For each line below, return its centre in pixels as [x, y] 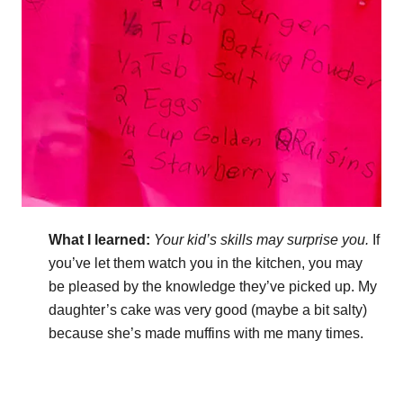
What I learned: [99, 240]
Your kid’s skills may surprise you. [261, 240]
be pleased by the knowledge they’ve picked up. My [213, 287]
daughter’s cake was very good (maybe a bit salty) [208, 310]
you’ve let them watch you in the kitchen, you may [206, 263]
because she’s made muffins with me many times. [206, 333]
